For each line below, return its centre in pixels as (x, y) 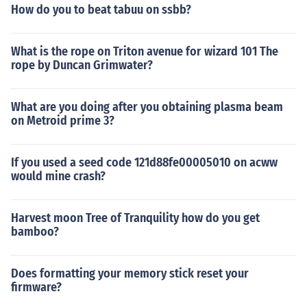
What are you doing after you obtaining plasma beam (147, 107)
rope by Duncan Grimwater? (82, 65)
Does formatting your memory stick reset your (130, 273)
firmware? (36, 287)
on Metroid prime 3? (63, 121)
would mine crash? (58, 176)
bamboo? (35, 232)
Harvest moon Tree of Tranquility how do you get (135, 218)
